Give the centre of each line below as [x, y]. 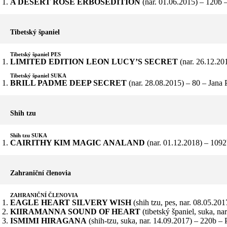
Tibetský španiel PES [35, 54]
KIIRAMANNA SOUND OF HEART [75, 211]
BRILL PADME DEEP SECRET [68, 83]
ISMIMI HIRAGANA [48, 220]
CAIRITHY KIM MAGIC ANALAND [78, 142]
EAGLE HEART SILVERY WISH [71, 202]
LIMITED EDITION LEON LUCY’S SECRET [94, 61]
